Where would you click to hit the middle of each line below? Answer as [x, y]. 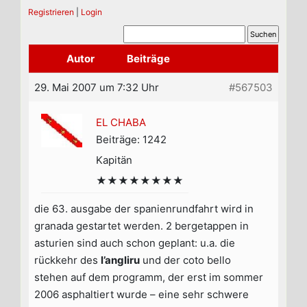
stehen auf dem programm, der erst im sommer [149, 278]
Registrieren [51, 12]
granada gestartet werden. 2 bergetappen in [142, 226]
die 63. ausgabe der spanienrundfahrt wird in [144, 209]
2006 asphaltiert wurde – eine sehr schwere [142, 295]
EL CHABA [121, 123]
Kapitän [114, 160]
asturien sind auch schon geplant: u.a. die [135, 243]
